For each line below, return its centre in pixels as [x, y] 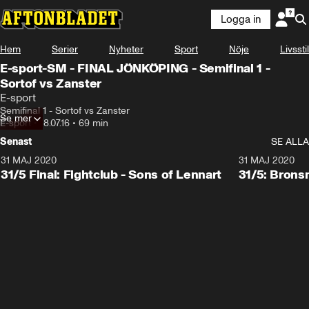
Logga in [241, 19]
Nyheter [126, 49]
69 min [93, 123]
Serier [65, 49]
